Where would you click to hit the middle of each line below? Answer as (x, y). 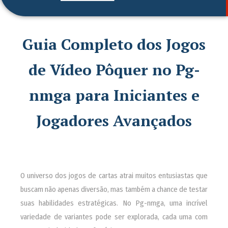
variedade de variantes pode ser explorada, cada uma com (114, 217)
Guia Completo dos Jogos (114, 44)
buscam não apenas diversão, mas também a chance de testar (114, 189)
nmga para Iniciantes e (114, 95)
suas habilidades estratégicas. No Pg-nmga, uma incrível (114, 203)
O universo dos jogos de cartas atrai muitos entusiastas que (114, 176)
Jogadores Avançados (114, 121)
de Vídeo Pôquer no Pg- (114, 70)
